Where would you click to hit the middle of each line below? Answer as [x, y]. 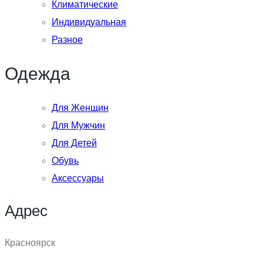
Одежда [38, 74]
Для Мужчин [78, 126]
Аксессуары [78, 178]
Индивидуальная [89, 22]
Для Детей [74, 143]
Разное [67, 40]
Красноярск [30, 243]
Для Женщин [80, 108]
